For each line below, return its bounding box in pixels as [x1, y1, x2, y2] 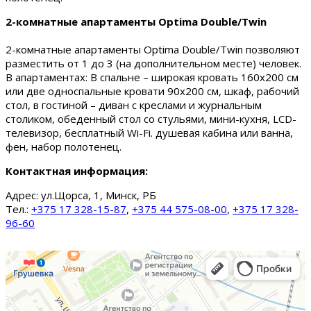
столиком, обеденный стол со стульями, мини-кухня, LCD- [6, 112, 296, 126]
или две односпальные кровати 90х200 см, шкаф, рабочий [6, 84, 299, 99]
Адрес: [6, 188, 41, 203]
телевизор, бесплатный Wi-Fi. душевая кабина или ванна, [6, 126, 293, 140]
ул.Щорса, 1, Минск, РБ [41, 188, 156, 203]
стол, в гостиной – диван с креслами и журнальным [6, 98, 262, 112]
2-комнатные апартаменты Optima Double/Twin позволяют [6, 42, 300, 57]
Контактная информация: [6, 164, 148, 178]
